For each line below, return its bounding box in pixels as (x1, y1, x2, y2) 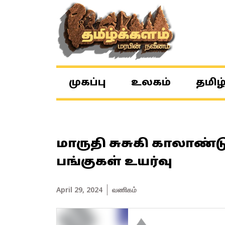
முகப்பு (69, 77, 106, 89)
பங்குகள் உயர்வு (56, 155, 172, 170)
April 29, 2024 (56, 185, 102, 194)
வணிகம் (112, 185, 137, 194)
